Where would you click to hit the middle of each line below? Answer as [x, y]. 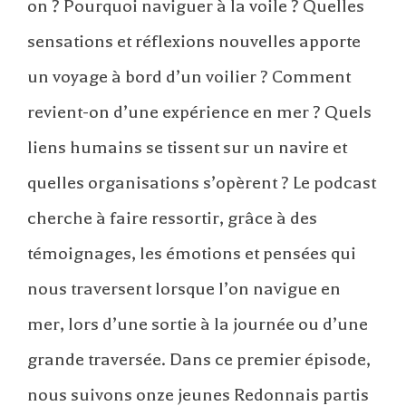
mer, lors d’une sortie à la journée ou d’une [198, 324]
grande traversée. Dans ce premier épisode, [199, 359]
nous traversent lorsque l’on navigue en [184, 288]
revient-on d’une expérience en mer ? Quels [199, 111]
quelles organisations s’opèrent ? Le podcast [202, 182]
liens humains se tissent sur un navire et [187, 147]
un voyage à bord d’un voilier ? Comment [189, 76]
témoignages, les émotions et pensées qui [192, 253]
